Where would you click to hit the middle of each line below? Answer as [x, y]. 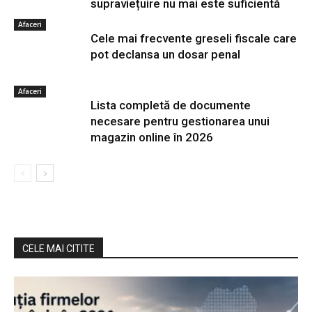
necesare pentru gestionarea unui [180, 121]
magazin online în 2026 [152, 137]
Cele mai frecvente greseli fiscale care [194, 38]
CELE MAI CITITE [58, 248]
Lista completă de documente [171, 105]
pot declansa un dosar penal [165, 54]
